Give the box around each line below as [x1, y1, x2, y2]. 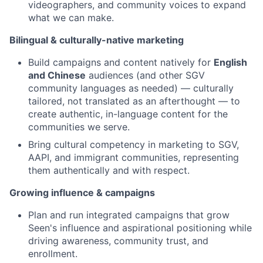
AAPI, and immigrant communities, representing [28, 151, 239, 163]
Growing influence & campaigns [9, 186, 155, 198]
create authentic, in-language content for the [28, 107, 228, 120]
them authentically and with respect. [28, 164, 190, 176]
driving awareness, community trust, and [28, 234, 208, 247]
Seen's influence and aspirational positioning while [28, 221, 252, 234]
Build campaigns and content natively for [28, 56, 214, 68]
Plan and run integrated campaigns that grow [28, 208, 230, 221]
